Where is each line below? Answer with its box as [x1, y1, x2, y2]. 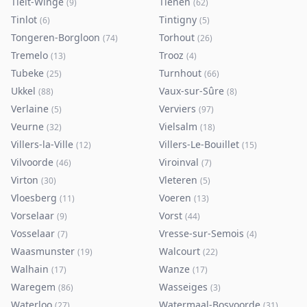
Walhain [11, 262, 49, 275]
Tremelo [11, 49, 48, 62]
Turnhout [159, 66, 201, 79]
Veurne [11, 120, 44, 133]
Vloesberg [11, 191, 57, 204]
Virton [11, 173, 38, 186]
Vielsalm [159, 120, 197, 133]
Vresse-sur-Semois [159, 227, 244, 240]
